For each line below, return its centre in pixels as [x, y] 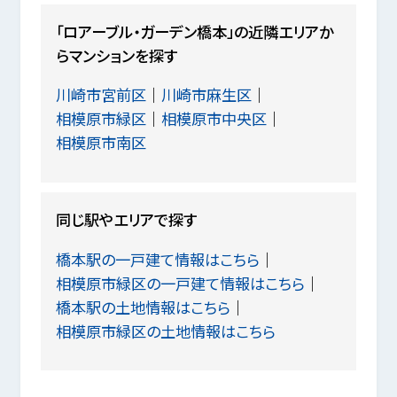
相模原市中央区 [214, 119]
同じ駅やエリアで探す [127, 220]
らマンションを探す [117, 56]
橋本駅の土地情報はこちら [144, 307]
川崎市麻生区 [207, 95]
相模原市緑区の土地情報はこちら [166, 331]
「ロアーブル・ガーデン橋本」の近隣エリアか [195, 32]
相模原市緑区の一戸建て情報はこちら [181, 283]
